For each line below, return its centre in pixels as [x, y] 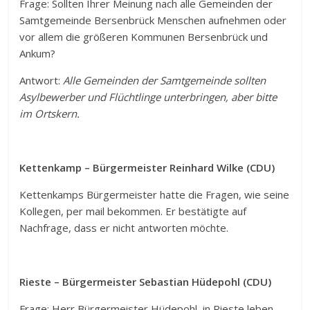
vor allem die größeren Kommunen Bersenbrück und [144, 36]
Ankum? [38, 53]
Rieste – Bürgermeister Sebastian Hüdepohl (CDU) [146, 281]
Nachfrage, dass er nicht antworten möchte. [124, 227]
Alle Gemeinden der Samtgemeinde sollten [165, 80]
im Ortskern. [50, 113]
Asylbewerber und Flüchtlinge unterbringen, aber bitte [148, 97]
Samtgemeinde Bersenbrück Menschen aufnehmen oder [153, 20]
